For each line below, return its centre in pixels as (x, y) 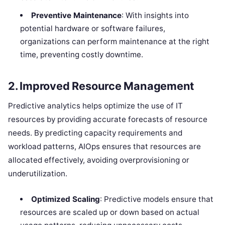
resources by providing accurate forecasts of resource (108, 119)
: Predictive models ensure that (156, 199)
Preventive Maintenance (76, 16)
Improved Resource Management (107, 86)
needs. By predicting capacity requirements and (95, 133)
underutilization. (38, 173)
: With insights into (155, 16)
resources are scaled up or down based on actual (110, 212)
